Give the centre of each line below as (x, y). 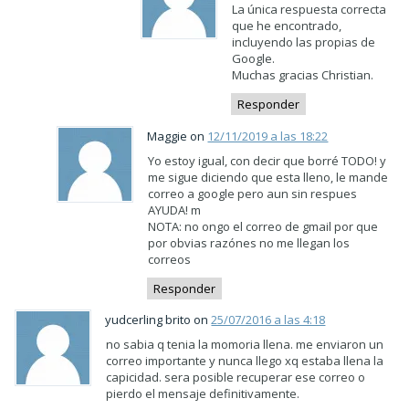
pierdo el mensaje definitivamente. (203, 393)
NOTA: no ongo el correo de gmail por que (263, 226)
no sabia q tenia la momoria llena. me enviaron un (245, 344)
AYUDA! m (175, 210)
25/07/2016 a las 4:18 (268, 320)
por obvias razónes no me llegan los (249, 242)
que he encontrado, (287, 26)
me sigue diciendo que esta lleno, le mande (268, 177)
